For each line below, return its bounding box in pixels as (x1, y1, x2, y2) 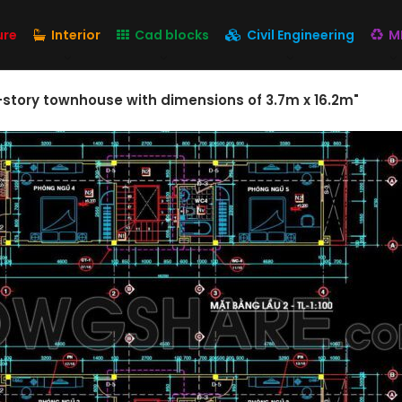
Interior (51, 26, 101, 44)
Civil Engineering (247, 26, 355, 44)
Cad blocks (135, 26, 210, 44)
